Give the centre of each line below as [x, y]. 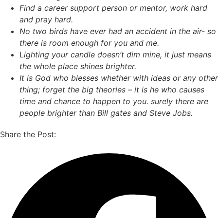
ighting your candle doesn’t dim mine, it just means [118, 54]
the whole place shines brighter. [78, 66]
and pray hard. [46, 19]
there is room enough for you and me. [89, 43]
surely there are [180, 101]
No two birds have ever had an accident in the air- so [118, 31]
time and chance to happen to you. [85, 101]
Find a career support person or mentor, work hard [113, 8]
